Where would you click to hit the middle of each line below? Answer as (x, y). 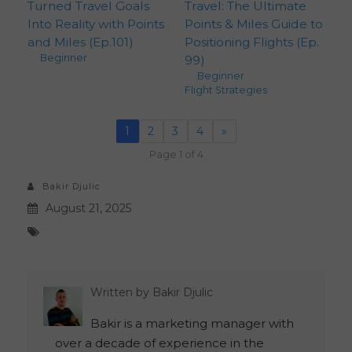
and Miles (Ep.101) (81, 42)
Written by (121, 293)
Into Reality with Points (96, 24)
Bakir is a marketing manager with (192, 324)
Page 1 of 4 (176, 155)
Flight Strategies (225, 90)
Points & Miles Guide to (253, 24)
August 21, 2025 (88, 209)
